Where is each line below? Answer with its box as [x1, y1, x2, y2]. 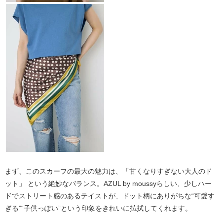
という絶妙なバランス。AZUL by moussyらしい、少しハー [26, 179, 212, 187]
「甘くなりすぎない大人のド [122, 167, 212, 175]
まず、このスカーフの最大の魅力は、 [5, 167, 122, 175]
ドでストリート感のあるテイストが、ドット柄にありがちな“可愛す [5, 191, 215, 200]
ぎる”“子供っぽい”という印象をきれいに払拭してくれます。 [5, 204, 192, 212]
